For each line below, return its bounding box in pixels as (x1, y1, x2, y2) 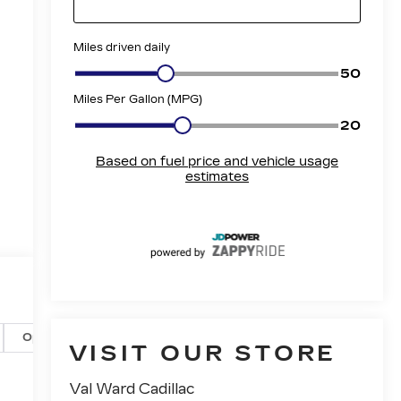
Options (22, 330, 69, 344)
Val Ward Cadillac (68, 380, 194, 398)
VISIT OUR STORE (68, 341, 337, 367)
